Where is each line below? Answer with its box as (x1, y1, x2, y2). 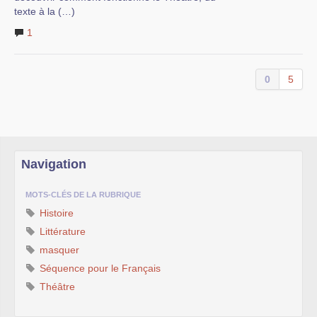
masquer (37, 243, 79, 255)
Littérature (37, 225, 86, 237)
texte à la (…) (14, 5, 75, 17)
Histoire (37, 207, 74, 219)
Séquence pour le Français (37, 262, 161, 274)
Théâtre (37, 280, 75, 292)
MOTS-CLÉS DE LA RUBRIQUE (25, 190, 141, 199)
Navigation (21, 156, 86, 171)
